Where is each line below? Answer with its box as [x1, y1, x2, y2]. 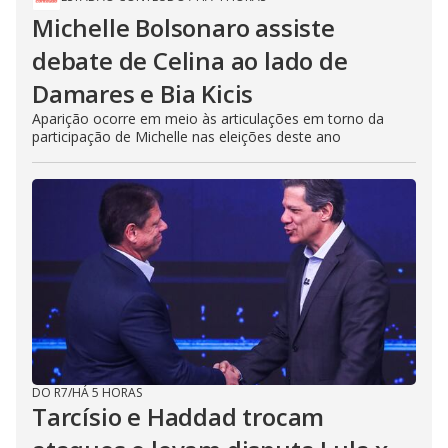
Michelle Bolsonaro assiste [32, 11, 335, 45]
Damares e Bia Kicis [32, 77, 254, 111]
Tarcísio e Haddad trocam [32, 400, 325, 434]
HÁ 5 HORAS [72, 384, 142, 402]
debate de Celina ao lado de [32, 44, 348, 78]
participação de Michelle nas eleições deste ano [32, 127, 341, 147]
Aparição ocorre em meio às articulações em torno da [32, 109, 384, 129]
